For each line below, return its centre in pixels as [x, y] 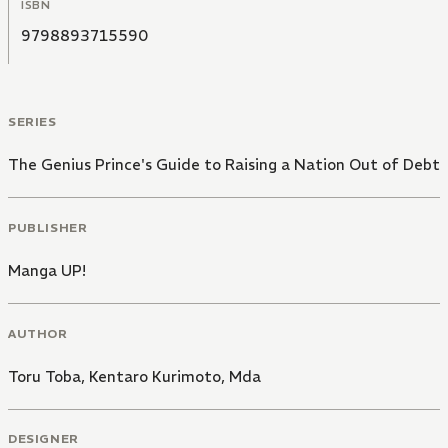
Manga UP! [47, 270]
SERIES [32, 122]
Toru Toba [44, 376]
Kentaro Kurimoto [155, 376]
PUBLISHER [48, 227]
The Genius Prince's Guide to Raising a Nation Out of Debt [224, 165]
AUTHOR [38, 333]
